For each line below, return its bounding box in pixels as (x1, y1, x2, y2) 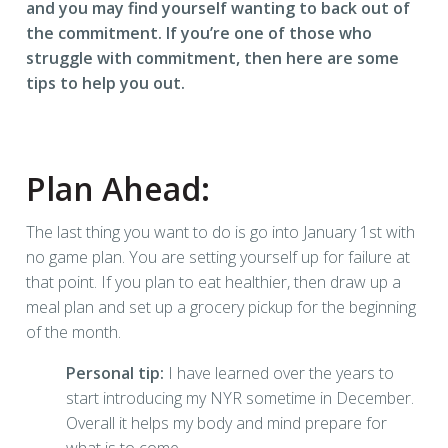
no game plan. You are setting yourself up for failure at (26, 245, 410, 268)
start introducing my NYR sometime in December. (66, 386, 414, 409)
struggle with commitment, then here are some (26, 46, 399, 69)
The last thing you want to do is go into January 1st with (26, 220, 415, 243)
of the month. (26, 320, 121, 343)
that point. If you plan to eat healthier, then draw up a (26, 270, 401, 293)
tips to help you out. (26, 71, 189, 94)
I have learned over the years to (164, 361, 394, 384)
